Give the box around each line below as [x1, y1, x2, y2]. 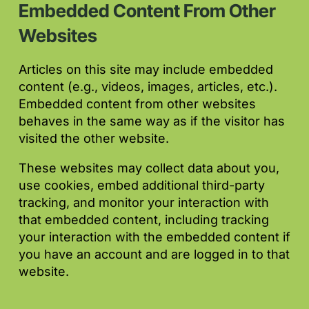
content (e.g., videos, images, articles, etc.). [19, 79, 277, 94]
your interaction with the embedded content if [19, 230, 290, 245]
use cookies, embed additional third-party [19, 178, 265, 193]
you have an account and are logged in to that [19, 247, 290, 262]
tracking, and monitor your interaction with [19, 195, 269, 210]
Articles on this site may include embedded [19, 62, 273, 77]
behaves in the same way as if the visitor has [19, 114, 285, 129]
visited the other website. [19, 131, 169, 146]
